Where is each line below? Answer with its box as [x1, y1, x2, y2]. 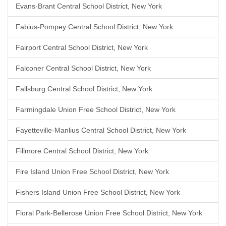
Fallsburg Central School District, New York [16, 85, 152, 93]
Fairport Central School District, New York [16, 43, 148, 51]
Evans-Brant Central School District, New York [16, 2, 162, 10]
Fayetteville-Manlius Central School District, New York [16, 126, 186, 134]
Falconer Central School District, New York [16, 64, 151, 72]
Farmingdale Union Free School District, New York [16, 105, 176, 114]
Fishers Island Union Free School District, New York [16, 188, 180, 196]
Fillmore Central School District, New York [16, 147, 148, 155]
